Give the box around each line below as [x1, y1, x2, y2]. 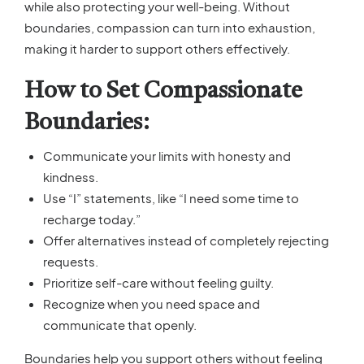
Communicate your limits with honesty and [42, 147, 291, 163]
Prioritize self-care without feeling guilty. [42, 274, 274, 290]
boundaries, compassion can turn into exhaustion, [24, 19, 315, 35]
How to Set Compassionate [24, 80, 302, 104]
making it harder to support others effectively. [24, 40, 290, 56]
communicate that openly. [42, 316, 197, 332]
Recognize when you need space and [42, 295, 260, 311]
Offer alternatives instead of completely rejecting [42, 232, 329, 248]
